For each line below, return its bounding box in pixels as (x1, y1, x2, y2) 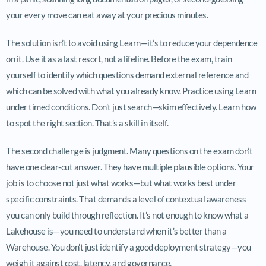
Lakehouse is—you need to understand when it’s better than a (6, 225, 227, 236)
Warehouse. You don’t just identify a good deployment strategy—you (6, 241, 251, 252)
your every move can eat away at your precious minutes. (6, 9, 208, 20)
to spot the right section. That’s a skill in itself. (6, 117, 168, 128)
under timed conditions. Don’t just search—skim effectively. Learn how (6, 101, 256, 112)
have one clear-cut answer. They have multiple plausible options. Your (6, 161, 254, 172)
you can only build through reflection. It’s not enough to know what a (6, 209, 249, 220)
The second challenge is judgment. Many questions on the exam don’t (6, 145, 252, 156)
